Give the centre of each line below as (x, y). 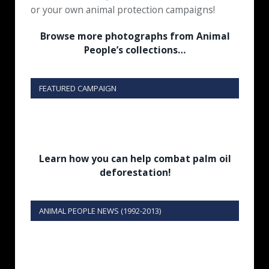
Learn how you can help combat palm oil (135, 159)
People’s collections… (135, 50)
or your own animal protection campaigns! (123, 10)
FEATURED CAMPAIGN (78, 88)
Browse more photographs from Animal (135, 36)
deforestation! (135, 172)
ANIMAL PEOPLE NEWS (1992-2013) (100, 211)
